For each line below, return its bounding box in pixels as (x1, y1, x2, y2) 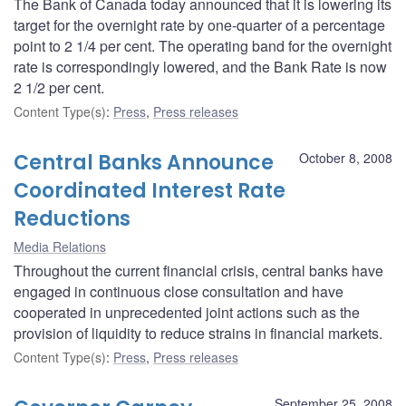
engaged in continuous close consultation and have (14, 280, 343, 302)
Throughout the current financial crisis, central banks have (14, 259, 383, 281)
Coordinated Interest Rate (14, 176, 285, 205)
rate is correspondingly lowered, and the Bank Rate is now (14, 55, 387, 77)
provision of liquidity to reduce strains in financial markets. (14, 322, 382, 343)
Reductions (14, 204, 130, 233)
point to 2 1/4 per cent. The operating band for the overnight (14, 34, 391, 56)
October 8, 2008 (299, 148, 392, 167)
